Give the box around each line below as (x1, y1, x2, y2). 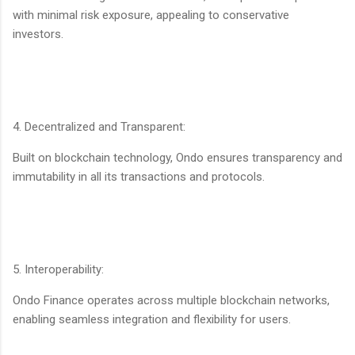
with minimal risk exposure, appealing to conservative (13, 7, 289, 22)
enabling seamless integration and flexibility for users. (13, 311, 291, 326)
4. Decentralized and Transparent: (13, 119, 185, 134)
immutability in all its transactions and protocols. (13, 169, 265, 184)
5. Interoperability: (13, 261, 104, 277)
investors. (13, 26, 63, 41)
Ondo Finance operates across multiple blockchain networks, (13, 292, 330, 307)
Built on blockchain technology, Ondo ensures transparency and (13, 150, 342, 165)
